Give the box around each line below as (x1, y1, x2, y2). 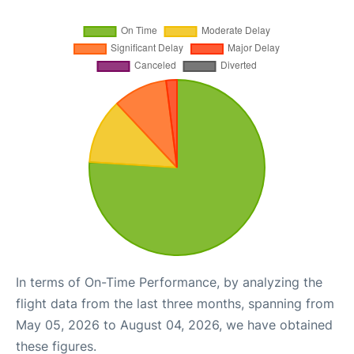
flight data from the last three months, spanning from (16, 296, 334, 312)
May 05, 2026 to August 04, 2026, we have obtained (16, 317, 333, 333)
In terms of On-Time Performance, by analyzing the (16, 274, 322, 291)
